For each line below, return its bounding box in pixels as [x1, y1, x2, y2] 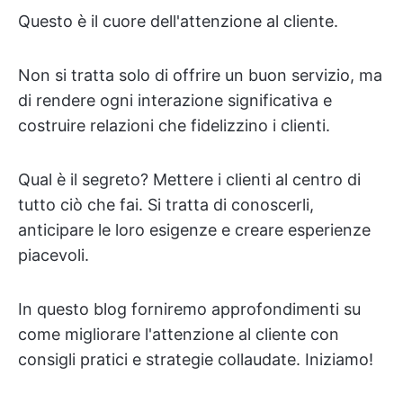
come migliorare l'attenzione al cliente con [18, 325, 339, 344]
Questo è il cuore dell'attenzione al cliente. [18, 12, 338, 31]
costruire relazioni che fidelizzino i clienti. [18, 116, 330, 135]
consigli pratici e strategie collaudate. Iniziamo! [18, 350, 373, 369]
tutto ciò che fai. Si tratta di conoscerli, [18, 195, 314, 214]
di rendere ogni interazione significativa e [18, 91, 332, 110]
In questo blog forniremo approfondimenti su [18, 300, 361, 318]
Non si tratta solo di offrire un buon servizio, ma [18, 66, 382, 85]
